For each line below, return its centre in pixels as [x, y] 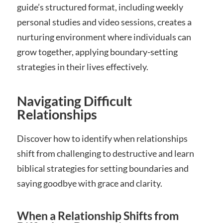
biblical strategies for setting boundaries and [103, 168]
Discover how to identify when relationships [102, 139]
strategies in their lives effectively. [82, 67]
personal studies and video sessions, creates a [104, 22]
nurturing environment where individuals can [104, 37]
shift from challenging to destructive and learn [105, 154]
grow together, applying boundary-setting [97, 52]
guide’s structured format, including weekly [100, 7]
